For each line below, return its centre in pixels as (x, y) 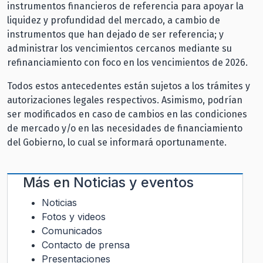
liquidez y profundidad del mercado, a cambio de (114, 21)
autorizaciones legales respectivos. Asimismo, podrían (125, 100)
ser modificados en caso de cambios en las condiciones (127, 114)
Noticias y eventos (134, 183)
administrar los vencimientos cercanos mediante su (119, 49)
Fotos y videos (74, 217)
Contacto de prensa (86, 245)
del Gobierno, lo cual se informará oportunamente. (117, 143)
